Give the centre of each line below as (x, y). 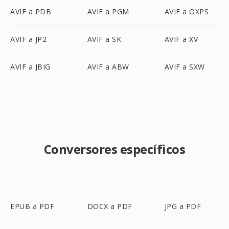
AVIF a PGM (108, 12)
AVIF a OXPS (187, 12)
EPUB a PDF (32, 206)
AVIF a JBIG (30, 67)
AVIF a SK (104, 39)
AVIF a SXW (185, 67)
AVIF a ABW (108, 67)
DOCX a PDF (110, 206)
